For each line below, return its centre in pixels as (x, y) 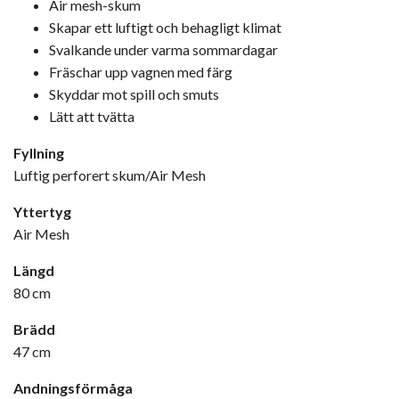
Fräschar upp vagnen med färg (141, 71)
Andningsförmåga (73, 387)
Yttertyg (42, 211)
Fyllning (39, 152)
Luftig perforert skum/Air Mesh (110, 175)
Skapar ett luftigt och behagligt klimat (165, 27)
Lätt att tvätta (92, 116)
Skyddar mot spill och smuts (134, 94)
